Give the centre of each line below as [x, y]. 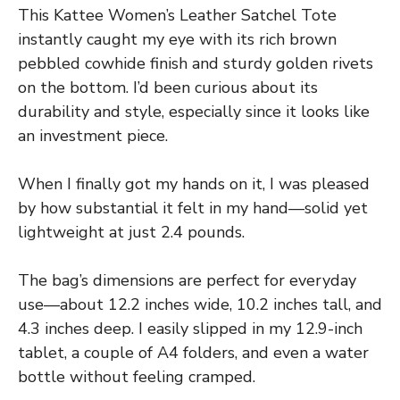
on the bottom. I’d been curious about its [168, 87]
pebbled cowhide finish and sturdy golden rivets [196, 63]
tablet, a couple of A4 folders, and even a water [193, 352]
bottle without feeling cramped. [137, 376]
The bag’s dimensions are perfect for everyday [187, 280]
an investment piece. [93, 135]
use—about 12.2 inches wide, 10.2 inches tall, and [200, 304]
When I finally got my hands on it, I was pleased [194, 183]
